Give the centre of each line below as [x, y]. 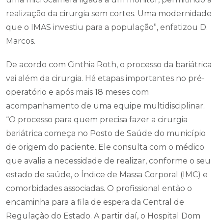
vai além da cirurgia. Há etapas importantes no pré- [105, 78]
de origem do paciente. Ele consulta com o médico [105, 147]
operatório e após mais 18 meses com [77, 92]
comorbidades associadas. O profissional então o [99, 188]
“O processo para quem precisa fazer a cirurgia [97, 120]
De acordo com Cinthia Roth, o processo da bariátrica [109, 65]
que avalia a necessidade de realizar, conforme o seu [108, 161]
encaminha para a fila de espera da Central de [95, 202]
